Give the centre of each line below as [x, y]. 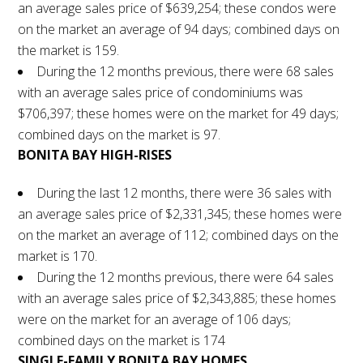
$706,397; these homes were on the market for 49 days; [179, 114]
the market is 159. [69, 51]
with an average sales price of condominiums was [161, 93]
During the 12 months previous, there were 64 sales [186, 278]
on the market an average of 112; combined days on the [179, 235]
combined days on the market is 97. [120, 135]
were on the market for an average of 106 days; [155, 320]
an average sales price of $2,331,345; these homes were [180, 214]
